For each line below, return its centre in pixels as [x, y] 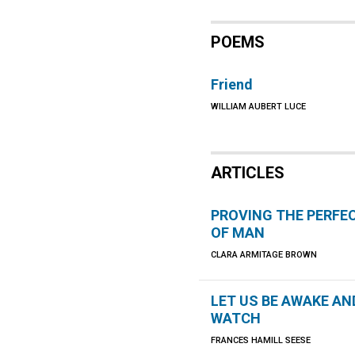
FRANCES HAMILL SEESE [261, 340]
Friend [232, 84]
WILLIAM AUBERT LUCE [259, 107]
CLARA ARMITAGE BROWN [264, 255]
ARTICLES [248, 173]
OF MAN [238, 233]
